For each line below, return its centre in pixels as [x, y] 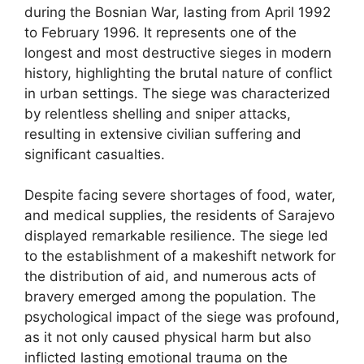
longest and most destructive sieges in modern [178, 52]
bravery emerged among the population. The [170, 297]
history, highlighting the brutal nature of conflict [178, 73]
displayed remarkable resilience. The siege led [176, 236]
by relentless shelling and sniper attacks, [158, 113]
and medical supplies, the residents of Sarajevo [180, 215]
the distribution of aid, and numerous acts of [170, 276]
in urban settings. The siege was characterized [178, 93]
